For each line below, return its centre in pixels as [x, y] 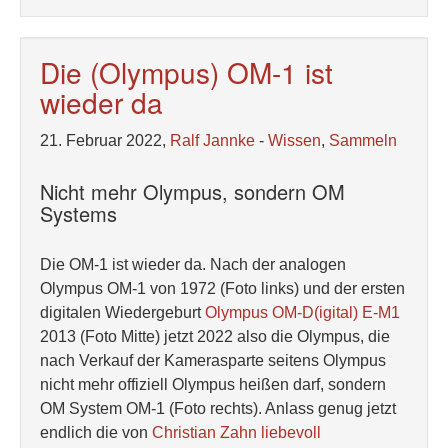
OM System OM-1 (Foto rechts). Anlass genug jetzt [218, 408]
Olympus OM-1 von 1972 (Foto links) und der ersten [222, 288]
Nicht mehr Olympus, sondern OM [192, 191]
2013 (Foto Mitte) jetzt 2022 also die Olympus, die [215, 336]
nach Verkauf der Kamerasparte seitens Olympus [213, 360]
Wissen [294, 140]
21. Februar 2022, [105, 140]
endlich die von [96, 432]
